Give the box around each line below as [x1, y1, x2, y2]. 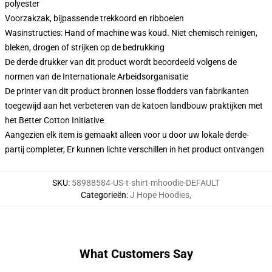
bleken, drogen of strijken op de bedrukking [5, 42, 165, 52]
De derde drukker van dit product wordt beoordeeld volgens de [5, 57, 237, 67]
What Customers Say [79, 246, 193, 261]
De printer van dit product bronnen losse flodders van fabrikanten [5, 86, 249, 96]
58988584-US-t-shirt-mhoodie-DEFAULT [72, 178, 220, 188]
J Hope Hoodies [130, 190, 189, 200]
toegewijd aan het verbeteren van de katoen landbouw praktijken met [5, 101, 263, 110]
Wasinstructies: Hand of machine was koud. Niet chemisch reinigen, [5, 28, 257, 38]
